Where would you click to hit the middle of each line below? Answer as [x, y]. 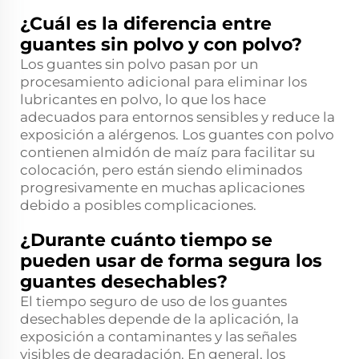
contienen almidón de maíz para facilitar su [167, 153]
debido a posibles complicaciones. [138, 206]
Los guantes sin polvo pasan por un [139, 65]
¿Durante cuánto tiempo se [146, 240]
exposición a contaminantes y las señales [158, 337]
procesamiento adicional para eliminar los [163, 82]
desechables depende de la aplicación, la [159, 319]
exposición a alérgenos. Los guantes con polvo [177, 135]
